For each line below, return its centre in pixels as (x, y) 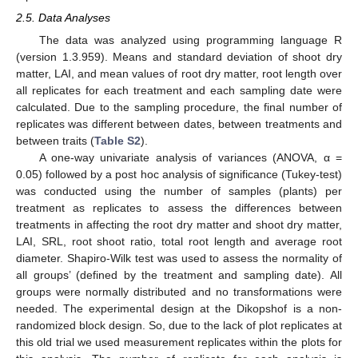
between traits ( (55, 141)
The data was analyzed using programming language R (190, 40)
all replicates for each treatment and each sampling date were (179, 91)
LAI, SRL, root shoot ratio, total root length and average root (179, 242)
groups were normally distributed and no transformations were (179, 292)
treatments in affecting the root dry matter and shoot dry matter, (179, 225)
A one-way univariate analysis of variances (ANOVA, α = (190, 158)
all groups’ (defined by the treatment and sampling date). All (179, 275)
